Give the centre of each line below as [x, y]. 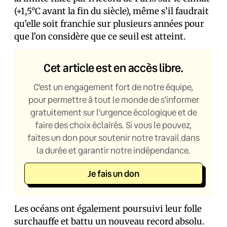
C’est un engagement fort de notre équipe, [113, 87]
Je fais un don [113, 174]
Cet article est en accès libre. [113, 68]
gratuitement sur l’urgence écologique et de [113, 112]
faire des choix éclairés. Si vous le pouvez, [113, 125]
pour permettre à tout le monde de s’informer [113, 100]
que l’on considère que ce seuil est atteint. [100, 36]
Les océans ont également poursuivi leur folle [108, 209]
